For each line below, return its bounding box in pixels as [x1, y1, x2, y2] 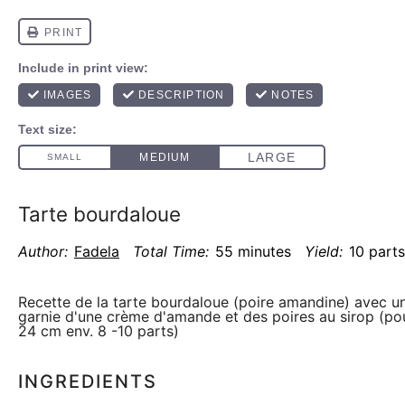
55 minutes [215, 242, 291, 260]
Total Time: [133, 242, 209, 260]
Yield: [305, 242, 343, 260]
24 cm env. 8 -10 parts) [18, 322, 179, 340]
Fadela [74, 242, 119, 260]
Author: [18, 242, 68, 260]
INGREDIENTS [18, 371, 157, 392]
